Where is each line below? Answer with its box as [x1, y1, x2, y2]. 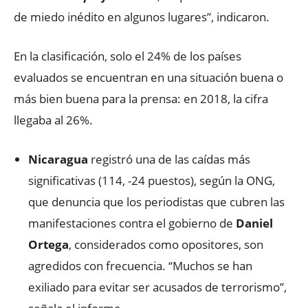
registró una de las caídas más [88, 151, 250, 167]
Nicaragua [28, 151, 88, 167]
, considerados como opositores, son [69, 236, 263, 252]
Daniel [236, 215, 273, 231]
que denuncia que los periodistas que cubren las [28, 194, 285, 210]
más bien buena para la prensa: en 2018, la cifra [14, 91, 268, 107]
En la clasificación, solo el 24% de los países [14, 48, 241, 64]
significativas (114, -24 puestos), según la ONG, [28, 173, 275, 188]
